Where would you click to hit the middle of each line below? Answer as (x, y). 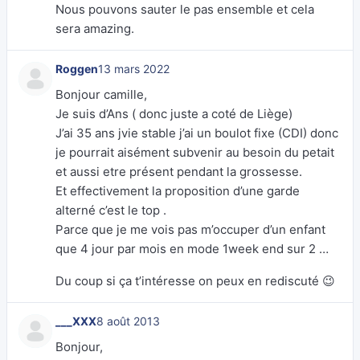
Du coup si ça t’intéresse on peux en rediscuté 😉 (195, 281)
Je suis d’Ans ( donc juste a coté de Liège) (174, 114)
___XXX (76, 321)
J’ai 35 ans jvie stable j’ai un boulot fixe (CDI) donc (197, 133)
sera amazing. (95, 29)
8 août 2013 (128, 321)
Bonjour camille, (101, 94)
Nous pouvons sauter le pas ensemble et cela (185, 9)
